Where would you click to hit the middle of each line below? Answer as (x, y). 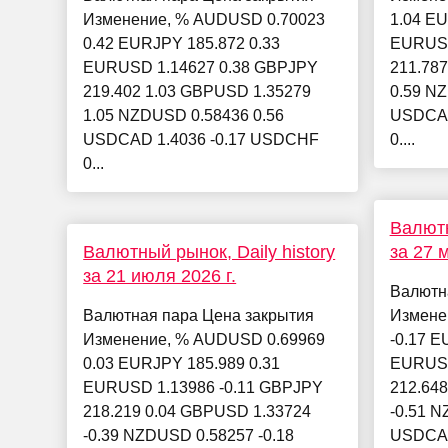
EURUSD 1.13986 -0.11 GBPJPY (203, 388)
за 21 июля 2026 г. (160, 276)
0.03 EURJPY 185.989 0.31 (182, 364)
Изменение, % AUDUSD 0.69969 (204, 340)
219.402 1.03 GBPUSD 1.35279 (197, 92)
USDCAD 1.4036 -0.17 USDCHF (201, 140)
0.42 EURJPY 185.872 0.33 (182, 44)
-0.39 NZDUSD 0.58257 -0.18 (189, 436)
